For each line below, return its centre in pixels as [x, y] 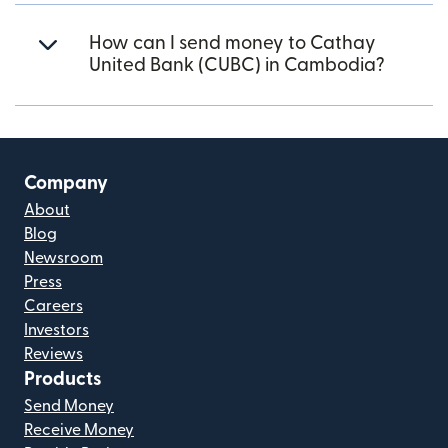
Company [66, 183]
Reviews [53, 354]
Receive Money [79, 430]
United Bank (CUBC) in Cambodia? [237, 65]
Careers [53, 306]
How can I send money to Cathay [232, 43]
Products [63, 379]
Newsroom [63, 258]
